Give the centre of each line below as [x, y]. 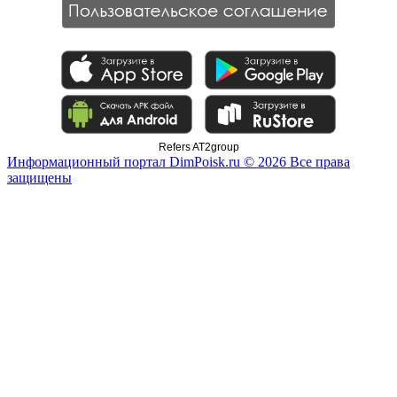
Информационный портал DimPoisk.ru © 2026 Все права [179, 161]
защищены [39, 177]
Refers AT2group [198, 147]
